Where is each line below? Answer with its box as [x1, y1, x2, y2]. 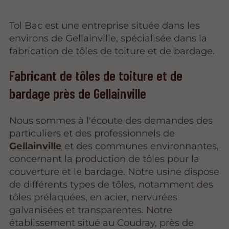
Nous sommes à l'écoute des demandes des [9, 114, 213, 127]
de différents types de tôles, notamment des [9, 178, 214, 191]
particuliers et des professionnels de [9, 127, 175, 140]
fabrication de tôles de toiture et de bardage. [9, 44, 215, 57]
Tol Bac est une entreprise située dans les [9, 19, 200, 31]
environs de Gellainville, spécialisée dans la [9, 32, 208, 44]
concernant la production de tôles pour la [9, 153, 200, 165]
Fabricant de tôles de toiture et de [9, 66, 183, 84]
